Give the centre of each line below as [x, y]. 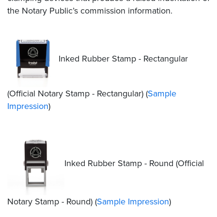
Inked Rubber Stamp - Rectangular [123, 58]
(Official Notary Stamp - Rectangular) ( [77, 93]
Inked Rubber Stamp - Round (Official [134, 163]
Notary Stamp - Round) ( [52, 201]
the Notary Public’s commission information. [90, 10]
